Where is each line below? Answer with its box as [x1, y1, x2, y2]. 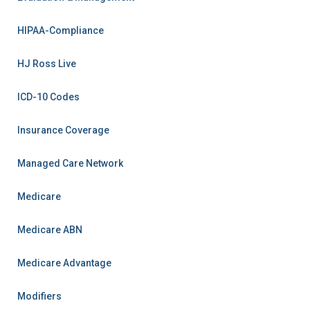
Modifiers [17, 291, 62, 302]
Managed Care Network [17, 158, 123, 169]
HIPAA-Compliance [17, 25, 104, 36]
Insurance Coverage [17, 125, 109, 136]
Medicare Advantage [17, 257, 111, 268]
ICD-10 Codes [17, 91, 80, 102]
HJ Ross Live [17, 58, 76, 69]
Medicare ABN [17, 224, 82, 235]
